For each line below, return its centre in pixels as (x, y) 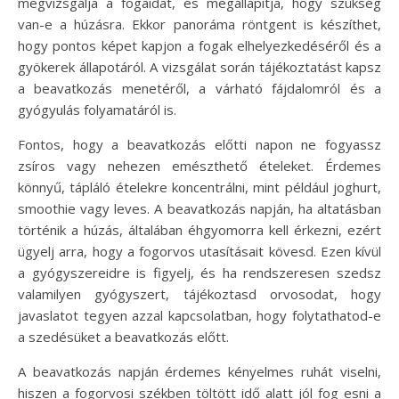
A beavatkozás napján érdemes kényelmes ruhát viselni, (199, 371)
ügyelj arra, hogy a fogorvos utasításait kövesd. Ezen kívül (199, 251)
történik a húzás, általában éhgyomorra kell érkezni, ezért (199, 229)
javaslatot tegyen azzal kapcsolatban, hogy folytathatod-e (199, 315)
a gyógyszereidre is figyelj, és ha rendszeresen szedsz (199, 272)
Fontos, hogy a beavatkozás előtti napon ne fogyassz (199, 144)
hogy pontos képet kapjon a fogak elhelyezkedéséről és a (199, 45)
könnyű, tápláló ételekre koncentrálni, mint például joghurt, (199, 187)
